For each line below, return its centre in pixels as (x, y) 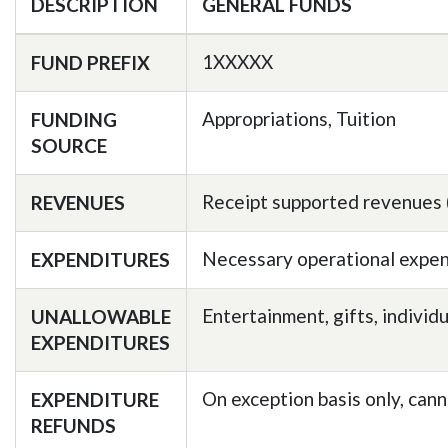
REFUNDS (73, 425)
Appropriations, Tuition (299, 118)
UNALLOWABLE (101, 316)
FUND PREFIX (90, 62)
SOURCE (69, 145)
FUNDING (74, 119)
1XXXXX (237, 61)
